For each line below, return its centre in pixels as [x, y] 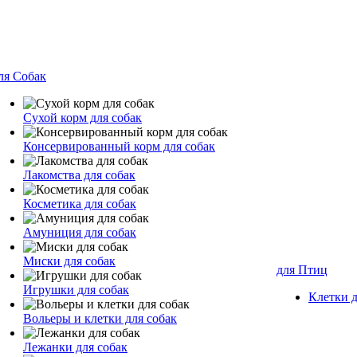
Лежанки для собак [75, 347]
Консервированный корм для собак [119, 146]
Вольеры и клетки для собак [100, 318]
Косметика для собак [80, 204]
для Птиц [302, 270]
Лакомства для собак [79, 175]
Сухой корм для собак [82, 118]
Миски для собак [69, 261]
